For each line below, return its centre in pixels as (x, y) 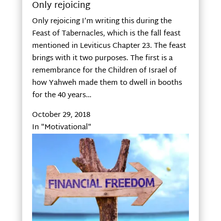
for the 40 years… (62, 96)
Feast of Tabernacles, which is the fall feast (106, 34)
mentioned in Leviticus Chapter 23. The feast (109, 46)
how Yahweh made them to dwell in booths (107, 83)
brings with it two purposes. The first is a (102, 59)
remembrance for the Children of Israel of (104, 71)
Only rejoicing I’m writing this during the (102, 22)
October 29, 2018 (61, 115)
